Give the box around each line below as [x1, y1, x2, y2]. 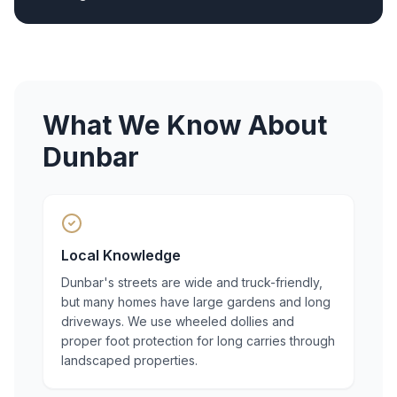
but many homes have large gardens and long [61, 294, 331, 309]
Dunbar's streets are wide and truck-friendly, [61, 275, 323, 290]
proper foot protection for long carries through [61, 333, 335, 348]
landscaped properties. [61, 353, 198, 368]
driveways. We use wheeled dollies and [61, 314, 294, 329]
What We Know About [43, 109, 327, 141]
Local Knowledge [61, 246, 181, 264]
